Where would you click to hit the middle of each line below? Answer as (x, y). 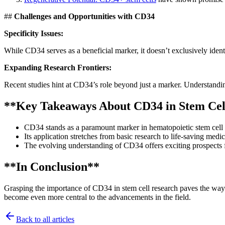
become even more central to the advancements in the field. (97, 197)
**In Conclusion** (52, 167)
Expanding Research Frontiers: (58, 68)
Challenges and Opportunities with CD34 (84, 17)
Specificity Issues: (34, 34)
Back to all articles (45, 219)
